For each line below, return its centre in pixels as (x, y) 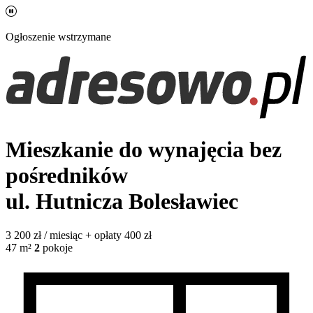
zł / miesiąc (58, 235)
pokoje (58, 248)
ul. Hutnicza (67, 201)
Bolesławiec (183, 201)
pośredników (67, 175)
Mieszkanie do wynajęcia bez (144, 149)
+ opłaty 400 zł (118, 235)
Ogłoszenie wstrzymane (58, 37)
